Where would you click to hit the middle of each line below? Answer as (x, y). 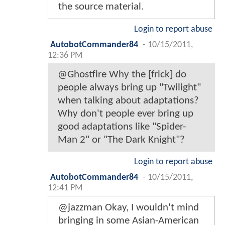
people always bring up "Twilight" (129, 87)
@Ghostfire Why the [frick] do (122, 74)
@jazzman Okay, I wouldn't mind (129, 207)
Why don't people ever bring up (126, 114)
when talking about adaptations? (128, 100)
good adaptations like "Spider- (122, 127)
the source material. (101, 7)
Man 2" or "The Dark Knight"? (121, 140)
